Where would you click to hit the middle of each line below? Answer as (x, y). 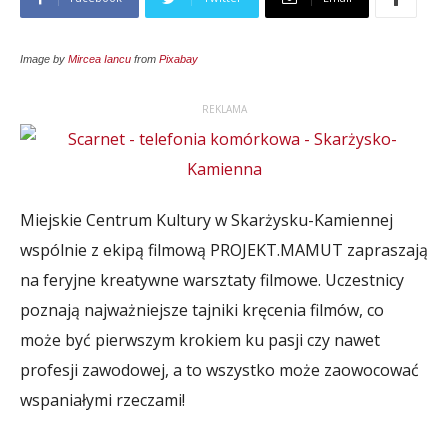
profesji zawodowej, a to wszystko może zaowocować (219, 370)
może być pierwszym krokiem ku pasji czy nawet (200, 340)
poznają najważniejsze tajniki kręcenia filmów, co (202, 310)
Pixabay (178, 59)
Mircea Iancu (99, 59)
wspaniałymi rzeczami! (102, 400)
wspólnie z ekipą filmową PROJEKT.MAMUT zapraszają (224, 250)
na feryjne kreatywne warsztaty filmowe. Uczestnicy (212, 280)
